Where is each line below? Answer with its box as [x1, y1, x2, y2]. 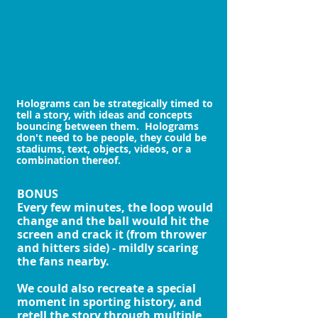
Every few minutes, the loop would [17, 199, 213, 215]
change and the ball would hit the [17, 213, 209, 229]
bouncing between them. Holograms [16, 119, 199, 133]
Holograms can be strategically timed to [16, 97, 213, 110]
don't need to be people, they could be [16, 131, 207, 144]
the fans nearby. [17, 253, 109, 269]
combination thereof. [16, 153, 121, 167]
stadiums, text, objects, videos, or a [16, 142, 191, 155]
